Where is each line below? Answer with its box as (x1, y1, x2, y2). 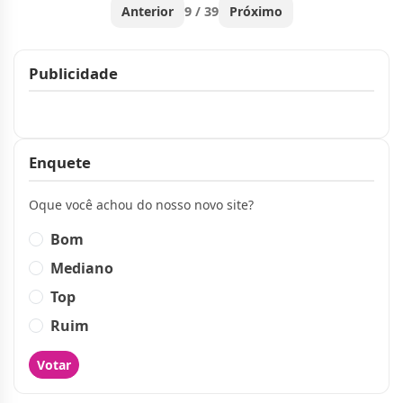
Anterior (121, 2, 174, 20)
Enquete (29, 152, 91, 174)
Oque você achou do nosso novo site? (29, 195, 254, 213)
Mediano (50, 257, 113, 278)
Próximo (228, 2, 282, 20)
